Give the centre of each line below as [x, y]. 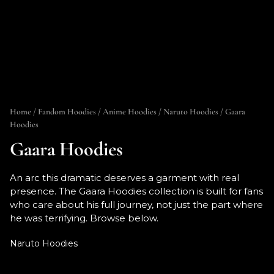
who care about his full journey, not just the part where [136, 205]
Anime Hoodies [130, 112]
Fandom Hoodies [67, 112]
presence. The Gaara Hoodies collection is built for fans [136, 191]
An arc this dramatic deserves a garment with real [124, 178]
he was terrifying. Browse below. [84, 218]
